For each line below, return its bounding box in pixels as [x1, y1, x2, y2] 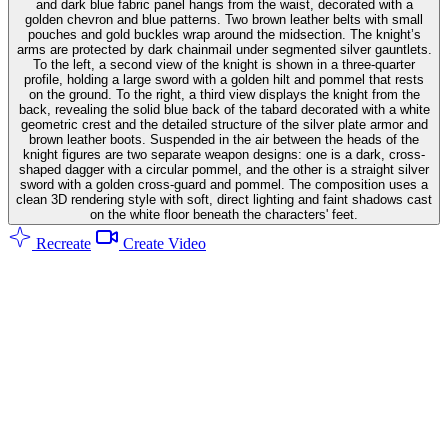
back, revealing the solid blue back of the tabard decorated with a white [18, 101, 430, 117]
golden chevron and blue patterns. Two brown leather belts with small [25, 11, 423, 27]
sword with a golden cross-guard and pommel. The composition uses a [20, 176, 428, 192]
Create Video [119, 234, 206, 252]
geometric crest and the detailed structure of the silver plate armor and [20, 116, 428, 132]
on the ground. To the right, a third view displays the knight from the [28, 86, 420, 102]
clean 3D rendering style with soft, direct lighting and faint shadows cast [16, 191, 432, 207]
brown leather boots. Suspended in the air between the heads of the [29, 131, 419, 147]
